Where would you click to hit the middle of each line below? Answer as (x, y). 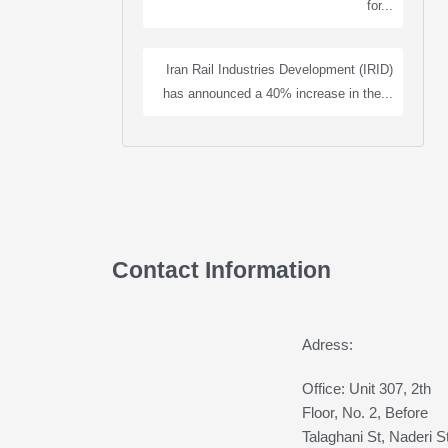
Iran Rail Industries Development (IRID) (279, 69)
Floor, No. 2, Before (364, 413)
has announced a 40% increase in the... (278, 93)
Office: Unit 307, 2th (366, 389)
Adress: (327, 345)
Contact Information (221, 270)
